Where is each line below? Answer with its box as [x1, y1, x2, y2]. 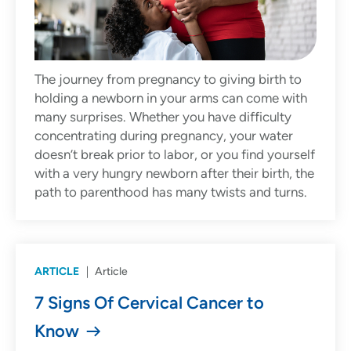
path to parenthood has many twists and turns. [34, 184, 310, 201]
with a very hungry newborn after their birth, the [34, 165, 314, 182]
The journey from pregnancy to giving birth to [34, 71, 302, 88]
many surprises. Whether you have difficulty [34, 109, 291, 125]
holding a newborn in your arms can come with [34, 90, 307, 107]
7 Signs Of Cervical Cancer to [34, 292, 264, 314]
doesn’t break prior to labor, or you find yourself [34, 147, 315, 163]
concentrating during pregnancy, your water [34, 128, 293, 144]
